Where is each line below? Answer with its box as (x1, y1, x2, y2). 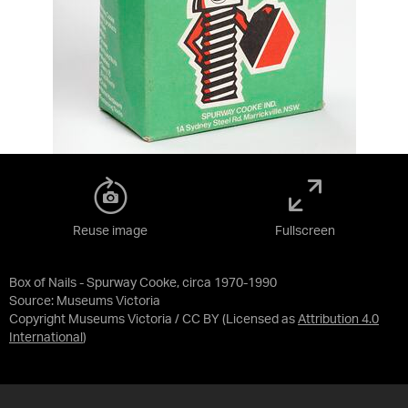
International (9, 331, 83, 344)
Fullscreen (275, 225, 335, 238)
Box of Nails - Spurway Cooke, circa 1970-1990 (9, 277, 277, 290)
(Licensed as (222, 313, 298, 326)
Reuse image (73, 225, 148, 238)
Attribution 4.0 (298, 313, 379, 326)
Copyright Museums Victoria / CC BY (9, 313, 219, 326)
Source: (9, 295, 56, 308)
